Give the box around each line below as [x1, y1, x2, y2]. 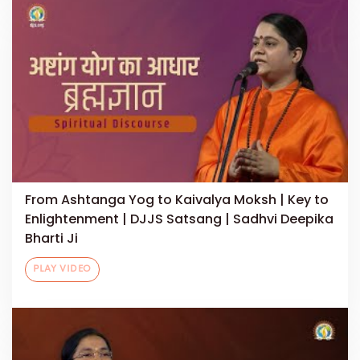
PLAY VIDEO [33, 264, 92, 275]
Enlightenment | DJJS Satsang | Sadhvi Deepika [25, 210, 333, 229]
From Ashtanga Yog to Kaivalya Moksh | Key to [25, 190, 329, 210]
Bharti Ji [25, 229, 78, 248]
